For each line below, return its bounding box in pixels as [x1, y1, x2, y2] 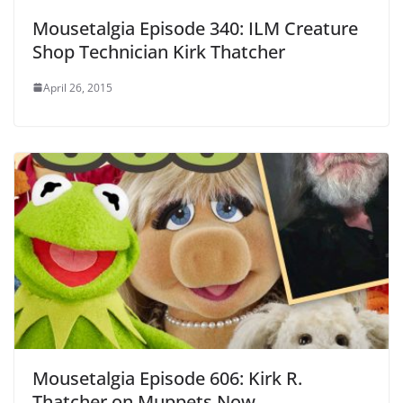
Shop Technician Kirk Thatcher [32, 39, 285, 64]
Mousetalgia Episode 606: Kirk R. [32, 366, 302, 391]
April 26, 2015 [43, 79, 112, 95]
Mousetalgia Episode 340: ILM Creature [32, 15, 358, 40]
